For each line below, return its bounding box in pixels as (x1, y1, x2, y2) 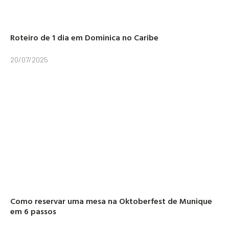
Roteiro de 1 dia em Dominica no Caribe (10, 31, 158, 44)
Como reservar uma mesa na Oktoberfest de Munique (10, 195, 212, 208)
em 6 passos (10, 205, 56, 218)
